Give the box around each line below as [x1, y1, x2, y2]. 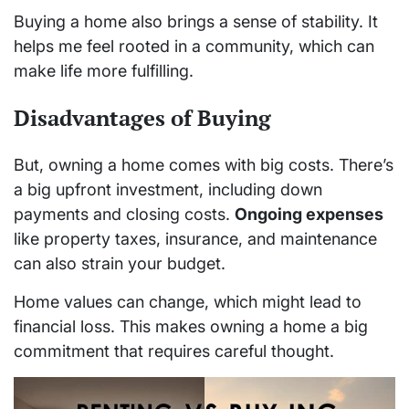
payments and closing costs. [14, 204, 235, 225]
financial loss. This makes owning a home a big [14, 317, 368, 337]
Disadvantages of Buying [14, 103, 271, 133]
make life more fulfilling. [14, 61, 194, 81]
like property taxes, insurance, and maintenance [14, 229, 377, 249]
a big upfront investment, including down [14, 180, 322, 200]
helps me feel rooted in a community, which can [14, 37, 374, 57]
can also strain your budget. [14, 254, 225, 274]
